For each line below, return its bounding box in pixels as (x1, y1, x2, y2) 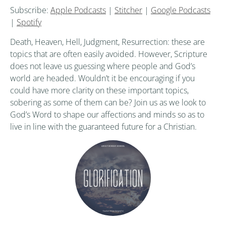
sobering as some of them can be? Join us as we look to (10, 97, 206, 108)
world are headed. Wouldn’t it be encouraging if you (10, 73, 195, 84)
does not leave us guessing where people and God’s (10, 61, 195, 72)
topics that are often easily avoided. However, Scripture (10, 48, 207, 60)
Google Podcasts (151, 5, 210, 16)
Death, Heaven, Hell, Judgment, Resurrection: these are (10, 36, 205, 48)
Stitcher (115, 5, 142, 16)
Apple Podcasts (50, 5, 106, 16)
